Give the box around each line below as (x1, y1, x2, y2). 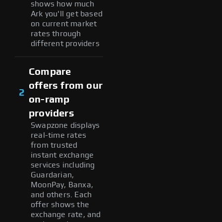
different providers (31, 39, 100, 48)
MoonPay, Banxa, (31, 180, 93, 189)
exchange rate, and (31, 210, 101, 219)
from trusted (31, 141, 78, 149)
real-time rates (31, 131, 86, 139)
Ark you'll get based (31, 9, 103, 18)
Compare (29, 66, 71, 77)
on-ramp (29, 94, 70, 105)
